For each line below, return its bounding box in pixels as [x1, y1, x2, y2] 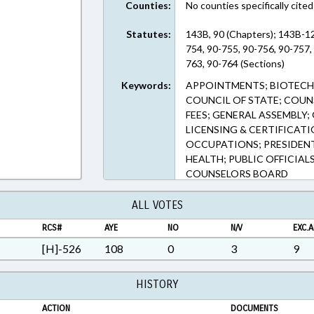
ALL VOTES [131, 198, 183, 212]
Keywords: [121, 79, 172, 91]
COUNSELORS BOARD [186, 168, 289, 179]
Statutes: [126, 28, 172, 40]
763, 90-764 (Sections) [186, 57, 285, 69]
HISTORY [136, 278, 178, 291]
